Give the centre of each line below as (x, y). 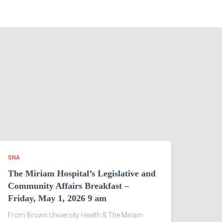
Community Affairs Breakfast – (68, 186)
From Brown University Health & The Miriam (76, 215)
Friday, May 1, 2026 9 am (57, 198)
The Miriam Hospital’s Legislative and (82, 173)
